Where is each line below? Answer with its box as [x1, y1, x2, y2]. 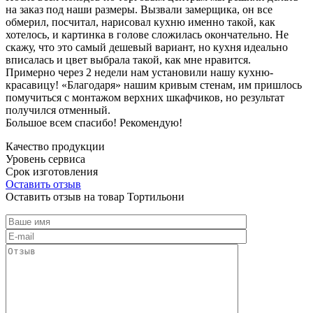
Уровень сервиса [6, 152, 85, 165]
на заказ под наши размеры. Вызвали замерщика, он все [6, 3, 272, 15]
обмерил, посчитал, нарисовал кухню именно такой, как [6, 15, 275, 28]
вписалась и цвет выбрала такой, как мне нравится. [6, 53, 251, 66]
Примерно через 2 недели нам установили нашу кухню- [6, 66, 273, 78]
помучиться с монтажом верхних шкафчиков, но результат [6, 91, 284, 103]
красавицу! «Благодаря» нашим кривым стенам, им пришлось [6, 78, 302, 91]
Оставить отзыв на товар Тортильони [6, 190, 184, 203]
